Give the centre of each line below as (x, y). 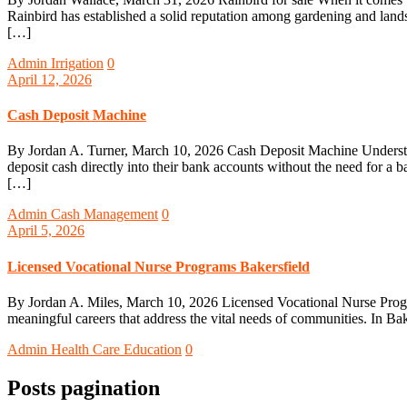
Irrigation (77, 63)
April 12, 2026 (50, 79)
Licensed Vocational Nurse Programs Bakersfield (159, 266)
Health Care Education (116, 349)
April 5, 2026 (46, 231)
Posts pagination (84, 387)
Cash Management (104, 214)
